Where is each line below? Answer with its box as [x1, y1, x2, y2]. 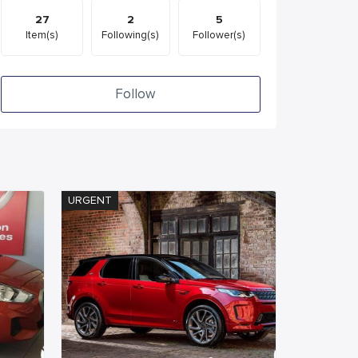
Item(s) [26, 29, 59, 42]
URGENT [68, 193, 112, 207]
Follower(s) [193, 29, 246, 42]
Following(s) [101, 29, 160, 42]
